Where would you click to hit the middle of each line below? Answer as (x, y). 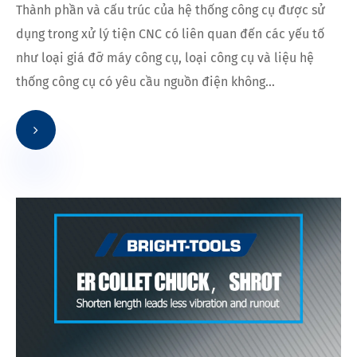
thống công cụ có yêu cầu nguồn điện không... (145, 81)
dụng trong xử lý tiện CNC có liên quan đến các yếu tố (170, 33)
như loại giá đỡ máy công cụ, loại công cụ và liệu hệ (165, 57)
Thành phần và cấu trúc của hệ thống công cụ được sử (171, 10)
